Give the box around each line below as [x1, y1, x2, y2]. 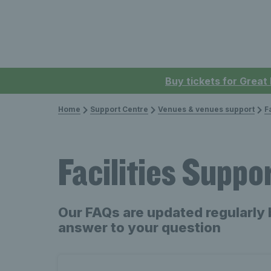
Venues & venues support [158, 105, 255, 114]
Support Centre [90, 105, 148, 114]
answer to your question [58, 220, 221, 235]
